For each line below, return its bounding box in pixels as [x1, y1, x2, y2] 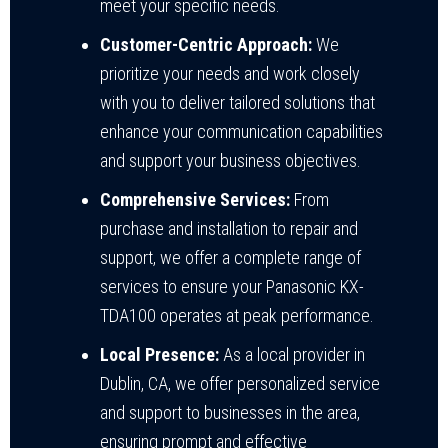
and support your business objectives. [100, 149, 361, 171]
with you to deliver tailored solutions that [100, 91, 375, 113]
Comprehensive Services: [100, 188, 290, 210]
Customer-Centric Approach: [100, 33, 312, 55]
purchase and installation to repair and [100, 217, 358, 239]
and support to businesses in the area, [100, 401, 360, 423]
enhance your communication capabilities [100, 120, 383, 142]
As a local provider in [219, 343, 365, 365]
